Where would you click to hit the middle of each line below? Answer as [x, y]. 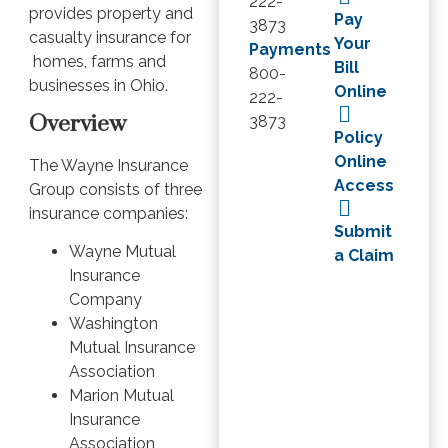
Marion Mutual [121, 396]
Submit [362, 232]
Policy [358, 138]
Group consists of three [115, 189]
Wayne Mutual [122, 252]
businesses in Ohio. [98, 85]
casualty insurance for [109, 37]
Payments [289, 50]
